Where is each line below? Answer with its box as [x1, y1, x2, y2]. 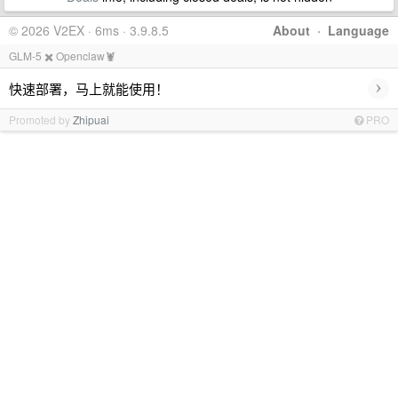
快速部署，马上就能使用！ [9, 78, 169, 98]
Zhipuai [73, 112, 109, 127]
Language [328, 21, 389, 39]
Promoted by [9, 112, 73, 127]
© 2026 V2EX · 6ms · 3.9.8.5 [9, 21, 169, 39]
